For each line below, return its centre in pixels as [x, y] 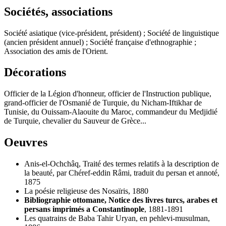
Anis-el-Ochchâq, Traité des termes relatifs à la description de [122, 164]
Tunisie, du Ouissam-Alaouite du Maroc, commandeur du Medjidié [111, 112]
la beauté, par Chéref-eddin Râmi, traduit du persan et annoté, [122, 173]
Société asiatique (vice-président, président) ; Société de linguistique [111, 33]
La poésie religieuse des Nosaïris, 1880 [86, 191]
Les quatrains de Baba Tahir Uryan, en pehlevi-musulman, [117, 218]
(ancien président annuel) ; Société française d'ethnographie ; [100, 42]
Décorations [35, 72]
